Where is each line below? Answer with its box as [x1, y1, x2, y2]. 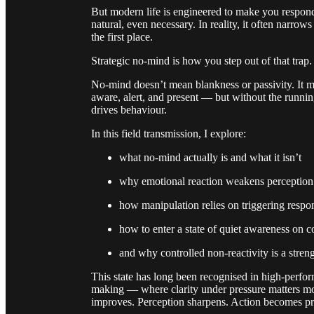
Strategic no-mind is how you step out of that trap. [91, 54, 312, 67]
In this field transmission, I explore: [91, 127, 246, 139]
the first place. [91, 30, 153, 43]
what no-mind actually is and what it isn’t [119, 151, 301, 163]
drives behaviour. [91, 103, 167, 116]
